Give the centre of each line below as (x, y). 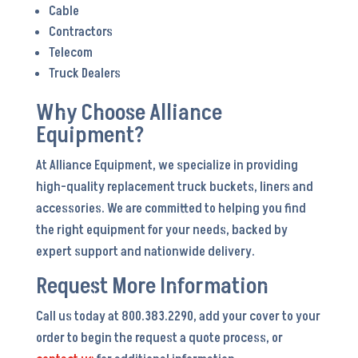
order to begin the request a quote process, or (159, 338)
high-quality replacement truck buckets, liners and (174, 187)
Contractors (80, 32)
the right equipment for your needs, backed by (161, 230)
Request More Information (152, 286)
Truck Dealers (84, 74)
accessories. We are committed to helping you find (171, 209)
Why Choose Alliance (129, 113)
